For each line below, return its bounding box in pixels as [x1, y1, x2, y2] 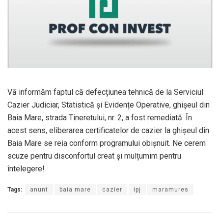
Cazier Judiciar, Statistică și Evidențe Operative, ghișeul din [7, 100, 210, 110]
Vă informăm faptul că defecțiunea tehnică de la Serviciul [7, 87, 203, 97]
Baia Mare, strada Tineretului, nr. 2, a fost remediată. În [7, 112, 192, 122]
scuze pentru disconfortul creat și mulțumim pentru [7, 151, 181, 161]
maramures [152, 186, 189, 193]
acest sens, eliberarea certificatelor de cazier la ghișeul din [7, 125, 209, 135]
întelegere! [7, 164, 45, 173]
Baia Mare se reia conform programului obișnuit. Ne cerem [7, 138, 206, 148]
